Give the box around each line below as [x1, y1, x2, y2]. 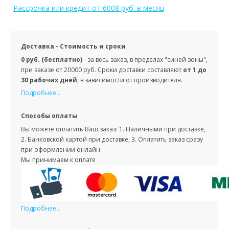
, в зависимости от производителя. [77, 76, 184, 85]
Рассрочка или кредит [13, 3, 92, 13]
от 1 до [183, 65, 207, 75]
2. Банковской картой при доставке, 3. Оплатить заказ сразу [21, 135, 203, 144]
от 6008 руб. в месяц [92, 3, 164, 13]
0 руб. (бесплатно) [21, 55, 84, 64]
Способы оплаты [21, 111, 77, 121]
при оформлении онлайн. [21, 145, 102, 154]
